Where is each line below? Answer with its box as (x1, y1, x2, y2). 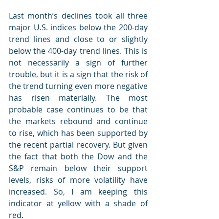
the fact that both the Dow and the (9, 151, 148, 162)
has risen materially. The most (9, 92, 148, 103)
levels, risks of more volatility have (9, 175, 148, 185)
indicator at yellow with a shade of (9, 198, 148, 209)
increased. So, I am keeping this (9, 186, 148, 197)
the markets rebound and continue (9, 116, 148, 127)
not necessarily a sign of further (9, 57, 148, 68)
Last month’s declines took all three (9, 10, 148, 21)
